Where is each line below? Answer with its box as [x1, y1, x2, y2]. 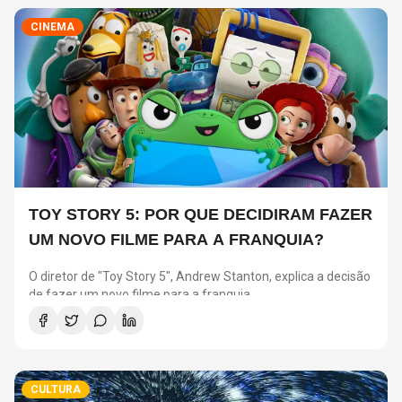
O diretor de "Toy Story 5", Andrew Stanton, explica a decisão [29, 269, 371, 284]
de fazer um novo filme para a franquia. [29, 287, 253, 302]
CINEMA [31, 21, 74, 33]
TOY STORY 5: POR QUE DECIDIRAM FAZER [29, 205, 372, 223]
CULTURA [31, 383, 81, 396]
